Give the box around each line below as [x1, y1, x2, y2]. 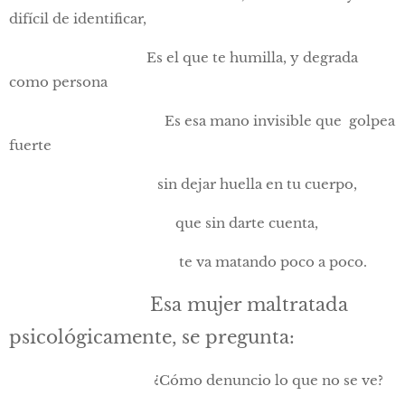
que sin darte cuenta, [9, 214, 318, 232]
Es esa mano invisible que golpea [9, 112, 395, 130]
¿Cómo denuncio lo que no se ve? [9, 372, 383, 390]
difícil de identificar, [9, 10, 146, 28]
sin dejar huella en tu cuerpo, [9, 175, 361, 193]
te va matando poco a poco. [9, 253, 367, 271]
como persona [9, 73, 108, 91]
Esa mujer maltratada [150, 294, 348, 316]
